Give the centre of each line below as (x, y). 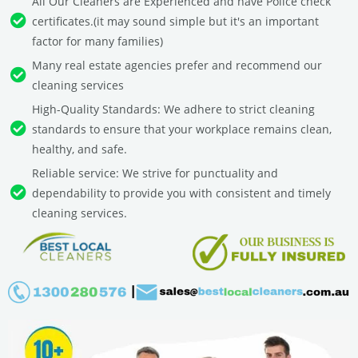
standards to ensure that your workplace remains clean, (182, 129)
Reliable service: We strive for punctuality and (155, 173)
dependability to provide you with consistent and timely (181, 193)
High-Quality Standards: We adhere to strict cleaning (173, 109)
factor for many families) (97, 41)
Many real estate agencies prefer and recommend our (177, 65)
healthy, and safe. (80, 149)
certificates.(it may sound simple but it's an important (175, 21)
